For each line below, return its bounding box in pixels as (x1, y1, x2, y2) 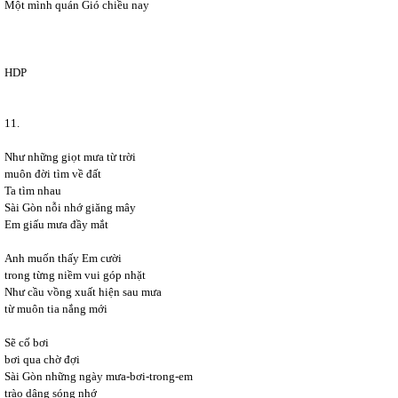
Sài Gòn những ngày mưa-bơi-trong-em (4, 370, 193, 383)
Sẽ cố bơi (4, 336, 49, 349)
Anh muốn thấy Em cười (4, 251, 122, 265)
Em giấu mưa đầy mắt (4, 218, 108, 231)
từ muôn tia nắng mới (4, 302, 107, 315)
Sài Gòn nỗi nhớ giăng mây (4, 201, 136, 214)
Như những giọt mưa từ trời (4, 150, 136, 163)
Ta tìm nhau (4, 184, 61, 197)
